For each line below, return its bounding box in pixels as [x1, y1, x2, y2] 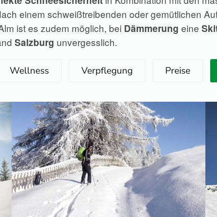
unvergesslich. [54, 35, 117, 48]
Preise [165, 64, 190, 77]
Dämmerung [124, 22, 179, 35]
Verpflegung [81, 64, 133, 77]
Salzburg [15, 36, 54, 49]
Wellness [9, 64, 49, 77]
